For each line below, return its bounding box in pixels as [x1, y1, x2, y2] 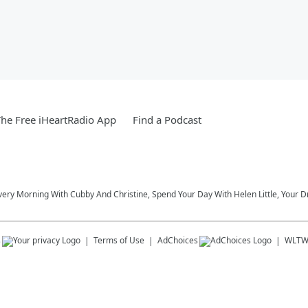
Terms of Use [93, 234, 144, 246]
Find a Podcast [133, 112, 201, 126]
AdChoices [157, 234, 198, 246]
